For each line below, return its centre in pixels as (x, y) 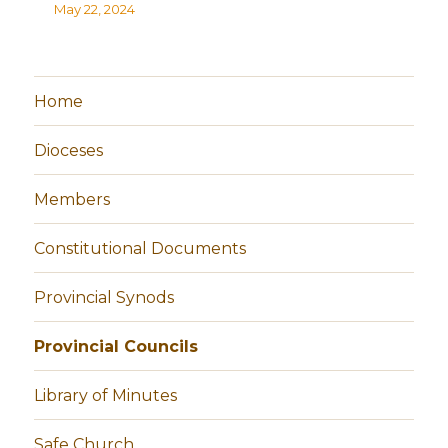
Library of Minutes (106, 395)
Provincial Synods (104, 297)
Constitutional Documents (140, 248)
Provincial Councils (116, 346)
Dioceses (69, 150)
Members (72, 199)
